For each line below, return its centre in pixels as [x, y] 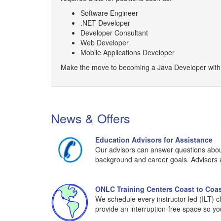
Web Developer [105, 42]
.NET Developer [105, 23]
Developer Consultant [114, 33]
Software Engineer [109, 13]
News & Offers [91, 118]
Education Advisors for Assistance [154, 140]
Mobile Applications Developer [128, 52]
